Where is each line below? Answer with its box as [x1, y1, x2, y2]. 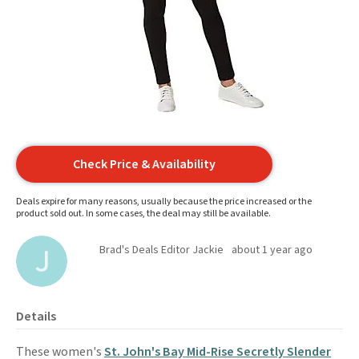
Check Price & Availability [73, 155, 216, 173]
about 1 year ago [232, 242, 313, 258]
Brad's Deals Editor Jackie [99, 242, 224, 258]
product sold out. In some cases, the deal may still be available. [16, 207, 271, 220]
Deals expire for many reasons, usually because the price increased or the [16, 195, 312, 208]
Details [16, 308, 56, 325]
